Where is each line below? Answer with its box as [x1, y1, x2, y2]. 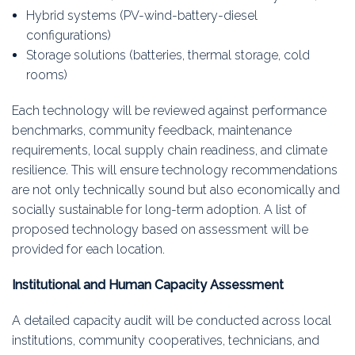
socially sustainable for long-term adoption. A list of [12, 202, 307, 218]
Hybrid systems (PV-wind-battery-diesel [25, 8, 258, 24]
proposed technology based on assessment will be [12, 222, 308, 238]
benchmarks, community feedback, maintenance [12, 123, 292, 139]
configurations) [25, 28, 111, 44]
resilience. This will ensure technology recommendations [12, 162, 338, 178]
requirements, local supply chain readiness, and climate [12, 143, 327, 158]
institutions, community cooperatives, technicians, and [12, 333, 319, 349]
